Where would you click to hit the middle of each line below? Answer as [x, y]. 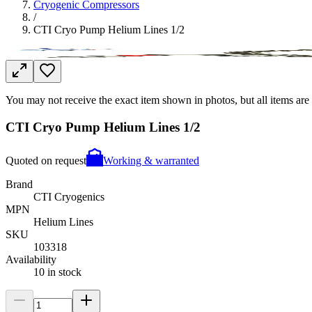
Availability [31, 260]
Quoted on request [46, 161]
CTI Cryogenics [69, 197]
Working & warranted [151, 161]
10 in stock [57, 272]
